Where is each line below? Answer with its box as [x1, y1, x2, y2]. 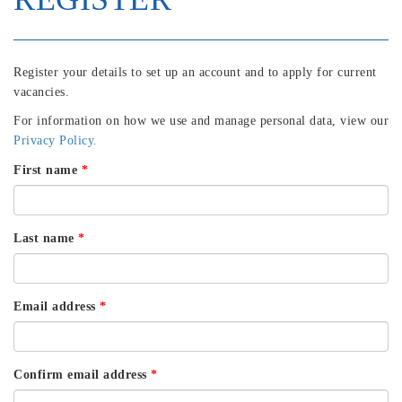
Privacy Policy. [13, 134, 98, 147]
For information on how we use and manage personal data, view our [13, 114, 389, 127]
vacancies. [13, 85, 69, 99]
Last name [13, 232, 74, 245]
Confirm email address [13, 368, 147, 381]
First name [13, 163, 77, 177]
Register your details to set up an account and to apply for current [13, 66, 377, 79]
